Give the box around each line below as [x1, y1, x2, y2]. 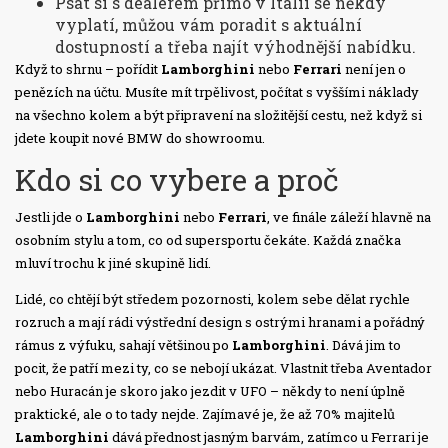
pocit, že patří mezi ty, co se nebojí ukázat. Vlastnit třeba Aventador [15, 359, 432, 378]
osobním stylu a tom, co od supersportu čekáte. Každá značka [15, 231, 401, 250]
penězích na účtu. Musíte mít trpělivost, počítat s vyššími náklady [15, 83, 419, 102]
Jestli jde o [15, 208, 86, 227]
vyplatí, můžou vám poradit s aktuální [55, 14, 362, 36]
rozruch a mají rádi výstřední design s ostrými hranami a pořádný [15, 313, 425, 332]
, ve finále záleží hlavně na [267, 208, 431, 227]
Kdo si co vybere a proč [15, 160, 339, 200]
